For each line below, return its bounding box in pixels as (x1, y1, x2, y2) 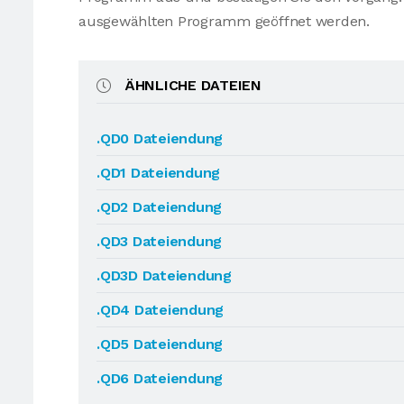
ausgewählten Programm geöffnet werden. (78, 13, 370, 30)
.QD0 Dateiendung (96, 130, 224, 147)
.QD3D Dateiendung (96, 267, 232, 284)
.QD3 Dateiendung (96, 233, 223, 250)
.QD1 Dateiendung (96, 164, 221, 181)
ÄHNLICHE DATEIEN (124, 77, 262, 94)
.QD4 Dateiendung (96, 301, 225, 318)
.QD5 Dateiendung (96, 335, 224, 353)
